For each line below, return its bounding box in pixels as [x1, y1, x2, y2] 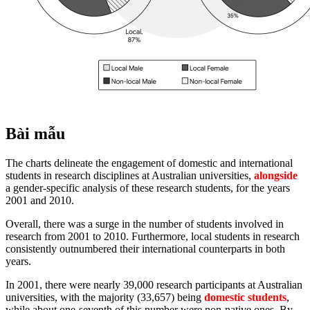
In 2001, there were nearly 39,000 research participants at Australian [6, 278, 302, 291]
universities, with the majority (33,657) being [6, 291, 204, 303]
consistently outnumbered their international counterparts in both [6, 242, 285, 255]
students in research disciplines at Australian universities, [6, 169, 254, 181]
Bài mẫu [6, 124, 65, 143]
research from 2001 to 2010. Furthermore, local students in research [6, 230, 300, 242]
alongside [254, 169, 298, 181]
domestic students [204, 291, 286, 303]
